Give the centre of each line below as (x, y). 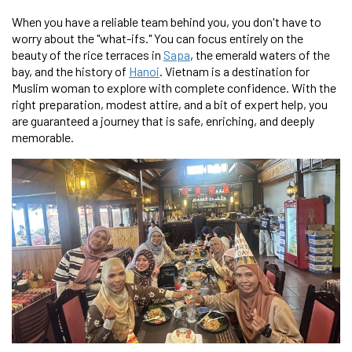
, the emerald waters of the (260, 54)
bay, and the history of (70, 71)
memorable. (43, 137)
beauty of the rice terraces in (88, 54)
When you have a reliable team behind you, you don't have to (167, 21)
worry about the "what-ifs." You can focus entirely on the (158, 38)
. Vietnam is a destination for (235, 71)
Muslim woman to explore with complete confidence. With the (174, 87)
